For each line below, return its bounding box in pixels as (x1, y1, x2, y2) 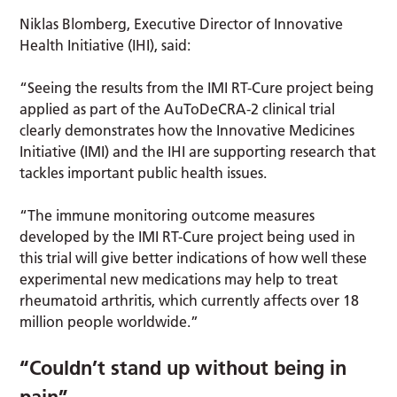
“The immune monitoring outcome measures (19, 206, 315, 224)
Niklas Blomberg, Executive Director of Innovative (19, 14, 344, 33)
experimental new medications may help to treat (19, 269, 339, 288)
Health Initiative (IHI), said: (19, 35, 191, 54)
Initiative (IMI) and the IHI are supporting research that (19, 142, 377, 160)
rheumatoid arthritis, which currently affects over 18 (19, 291, 360, 309)
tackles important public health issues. (19, 163, 268, 182)
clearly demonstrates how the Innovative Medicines (19, 121, 355, 139)
